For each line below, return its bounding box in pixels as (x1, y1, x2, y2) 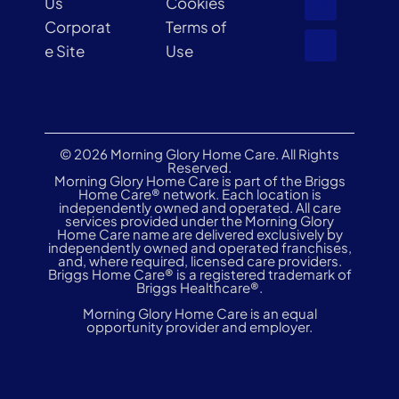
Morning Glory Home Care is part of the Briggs (53, 171, 346, 189)
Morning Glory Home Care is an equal (82, 304, 317, 322)
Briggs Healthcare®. (136, 278, 263, 296)
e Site (45, 40, 85, 61)
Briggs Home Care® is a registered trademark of (47, 265, 352, 282)
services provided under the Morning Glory (65, 211, 334, 229)
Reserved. (167, 158, 232, 175)
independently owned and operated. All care (58, 198, 341, 216)
